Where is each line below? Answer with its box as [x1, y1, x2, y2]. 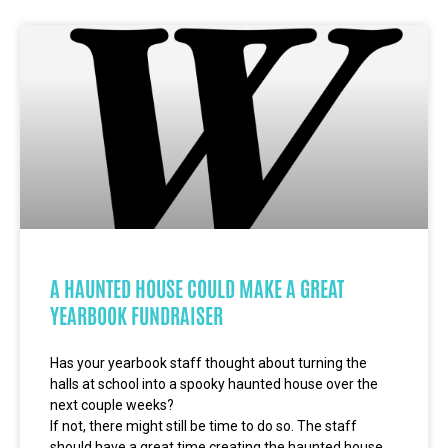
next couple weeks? [50, 397, 174, 413]
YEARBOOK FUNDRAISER [50, 301, 223, 328]
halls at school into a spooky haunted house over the [50, 376, 378, 392]
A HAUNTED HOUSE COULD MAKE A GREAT [50, 274, 344, 301]
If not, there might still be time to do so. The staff [50, 418, 357, 434]
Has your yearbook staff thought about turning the [50, 355, 367, 371]
